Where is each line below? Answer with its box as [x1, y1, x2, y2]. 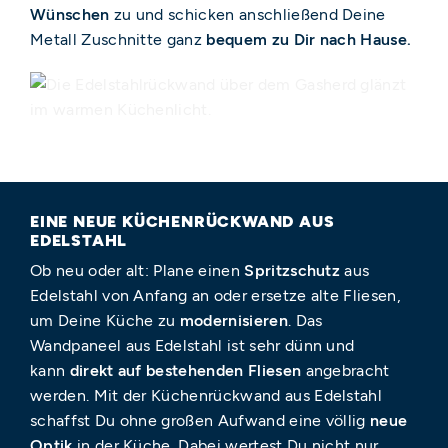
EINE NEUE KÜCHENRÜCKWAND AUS [30, 212, 335, 232]
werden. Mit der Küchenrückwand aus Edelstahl [30, 386, 383, 406]
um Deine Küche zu [30, 311, 180, 331]
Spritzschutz [244, 261, 345, 281]
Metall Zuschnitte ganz [30, 29, 207, 49]
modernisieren [179, 311, 288, 331]
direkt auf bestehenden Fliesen [69, 361, 306, 381]
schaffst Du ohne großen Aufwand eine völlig [30, 411, 371, 431]
